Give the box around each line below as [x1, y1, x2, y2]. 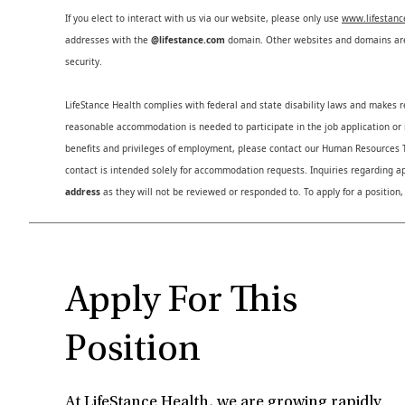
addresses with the [65, 33, 151, 46]
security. [65, 55, 102, 68]
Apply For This [65, 283, 297, 321]
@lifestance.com [151, 33, 228, 46]
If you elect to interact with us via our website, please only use [65, 12, 342, 24]
